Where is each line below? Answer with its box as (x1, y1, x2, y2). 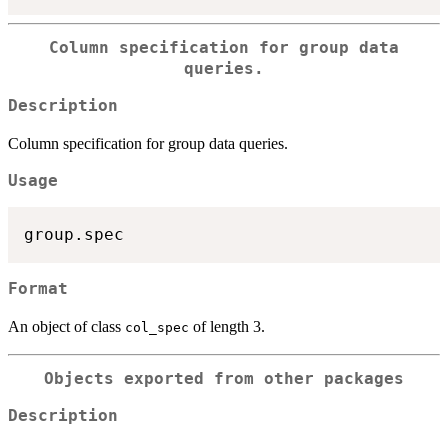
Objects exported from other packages (44, 369, 404, 388)
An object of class (8, 318, 125, 336)
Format (8, 280, 68, 299)
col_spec (125, 320, 189, 336)
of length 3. (189, 318, 265, 336)
